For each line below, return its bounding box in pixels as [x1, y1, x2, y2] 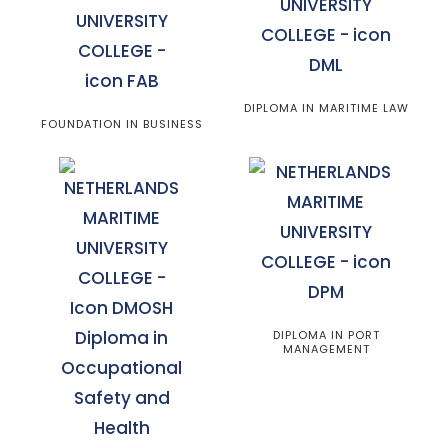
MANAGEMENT [282, 341, 370, 357]
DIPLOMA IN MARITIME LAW [243, 100, 409, 116]
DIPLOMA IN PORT [272, 327, 380, 343]
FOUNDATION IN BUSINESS [41, 116, 203, 132]
